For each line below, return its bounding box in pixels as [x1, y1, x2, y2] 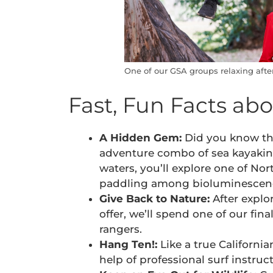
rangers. [99, 222, 142, 235]
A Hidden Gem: [99, 131, 185, 144]
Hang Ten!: [99, 238, 160, 250]
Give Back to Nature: [99, 192, 210, 205]
